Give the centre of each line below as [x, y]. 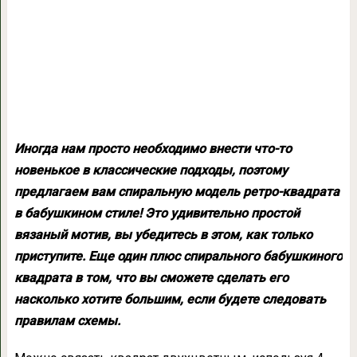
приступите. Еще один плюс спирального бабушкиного [178, 256]
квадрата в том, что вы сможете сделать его [151, 278]
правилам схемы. [67, 321]
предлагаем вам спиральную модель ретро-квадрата [177, 192]
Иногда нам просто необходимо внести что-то [153, 149]
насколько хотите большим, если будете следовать [170, 299]
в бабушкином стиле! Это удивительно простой [157, 213]
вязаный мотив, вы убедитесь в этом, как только [163, 235]
